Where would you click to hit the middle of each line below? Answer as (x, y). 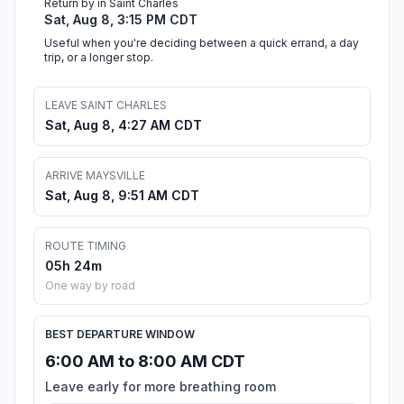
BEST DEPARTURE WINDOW (120, 335)
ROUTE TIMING (86, 246)
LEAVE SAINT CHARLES (106, 106)
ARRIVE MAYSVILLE (95, 176)
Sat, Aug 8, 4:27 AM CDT (124, 125)
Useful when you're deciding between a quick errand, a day (202, 43)
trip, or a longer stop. (99, 58)
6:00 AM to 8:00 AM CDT (145, 362)
